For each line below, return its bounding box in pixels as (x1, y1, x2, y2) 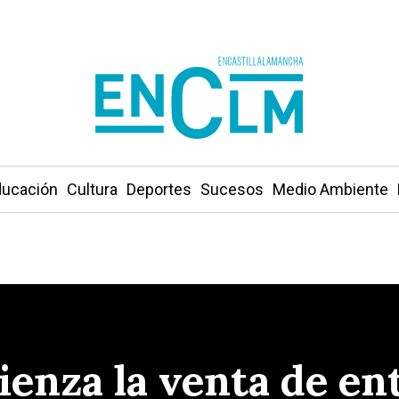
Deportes (126, 180, 191, 199)
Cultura (66, 180, 118, 199)
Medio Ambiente (272, 180, 388, 199)
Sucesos (199, 180, 264, 199)
